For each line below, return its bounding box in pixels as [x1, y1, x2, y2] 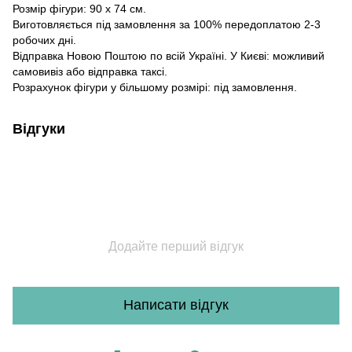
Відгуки [13, 120, 65, 137]
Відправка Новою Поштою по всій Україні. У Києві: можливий [13, 49, 324, 62]
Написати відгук [123, 297, 229, 313]
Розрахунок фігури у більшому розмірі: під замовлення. [13, 80, 297, 93]
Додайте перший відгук [108, 239, 244, 253]
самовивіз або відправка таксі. [13, 64, 167, 78]
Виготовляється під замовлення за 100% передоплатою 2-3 [13, 17, 321, 31]
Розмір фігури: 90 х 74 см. [13, 2, 146, 15]
